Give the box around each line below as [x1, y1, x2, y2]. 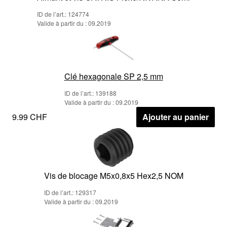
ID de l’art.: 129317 [44, 187, 96, 197]
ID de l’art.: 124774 [37, 9, 89, 18]
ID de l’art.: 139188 [64, 88, 117, 97]
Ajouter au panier [142, 110, 209, 123]
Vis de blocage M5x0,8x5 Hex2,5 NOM [44, 169, 183, 181]
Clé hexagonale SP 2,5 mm [64, 70, 163, 82]
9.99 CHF [12, 110, 47, 123]
